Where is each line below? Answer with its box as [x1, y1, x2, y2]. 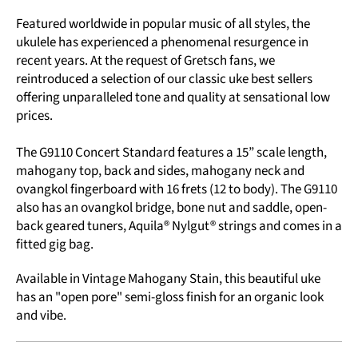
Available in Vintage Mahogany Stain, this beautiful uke [16, 268, 320, 288]
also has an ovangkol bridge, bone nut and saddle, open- [16, 197, 327, 217]
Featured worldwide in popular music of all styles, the [16, 14, 310, 34]
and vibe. [16, 305, 66, 325]
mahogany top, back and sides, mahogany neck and [16, 161, 304, 181]
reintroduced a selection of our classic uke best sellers [16, 69, 312, 89]
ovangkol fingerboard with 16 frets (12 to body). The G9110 [16, 179, 337, 199]
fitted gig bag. [16, 234, 93, 254]
